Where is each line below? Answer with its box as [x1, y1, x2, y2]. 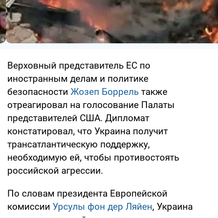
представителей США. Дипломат [7, 112, 149, 124]
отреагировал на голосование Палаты [7, 99, 175, 110]
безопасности [7, 86, 71, 97]
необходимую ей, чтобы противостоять [7, 151, 179, 163]
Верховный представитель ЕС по [7, 59, 150, 71]
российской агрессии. [7, 164, 103, 176]
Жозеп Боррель [71, 86, 139, 97]
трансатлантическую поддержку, [7, 138, 150, 150]
